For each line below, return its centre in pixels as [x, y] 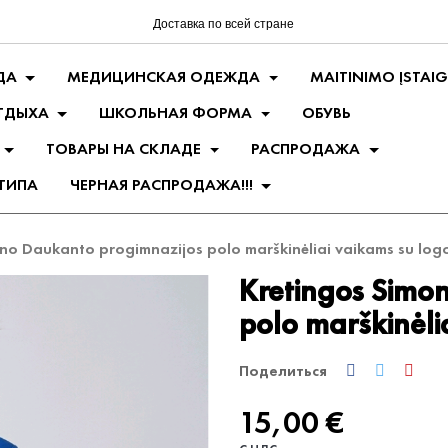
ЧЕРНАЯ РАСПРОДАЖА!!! [161, 184]
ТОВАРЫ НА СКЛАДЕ [123, 148]
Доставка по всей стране [224, 25]
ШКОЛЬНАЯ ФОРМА [175, 112]
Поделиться [283, 370]
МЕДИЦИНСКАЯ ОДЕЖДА [163, 76]
